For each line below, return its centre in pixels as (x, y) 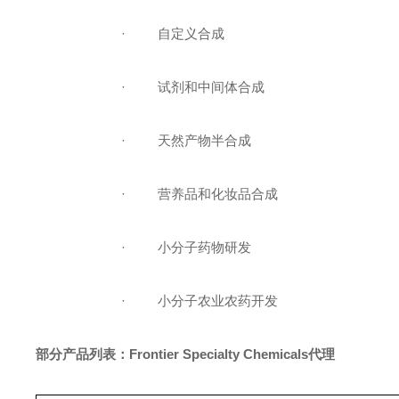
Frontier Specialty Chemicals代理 (232, 354)
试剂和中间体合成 (212, 87)
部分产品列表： (83, 354)
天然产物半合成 (205, 140)
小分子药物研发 (205, 247)
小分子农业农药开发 (218, 301)
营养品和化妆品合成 (218, 194)
